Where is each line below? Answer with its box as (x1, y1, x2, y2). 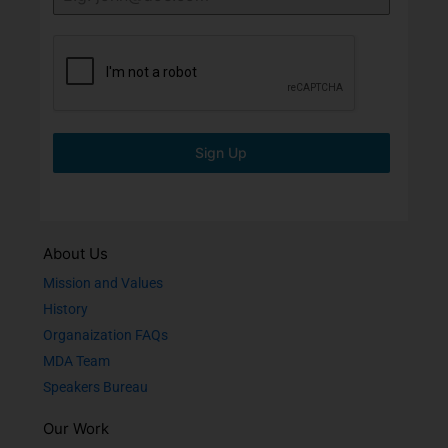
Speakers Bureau (43, 379, 148, 395)
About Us (43, 244, 108, 263)
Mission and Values (43, 275, 163, 291)
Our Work (43, 419, 109, 438)
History (43, 301, 88, 317)
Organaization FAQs (43, 327, 168, 343)
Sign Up (195, 144, 248, 161)
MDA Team (43, 353, 110, 369)
